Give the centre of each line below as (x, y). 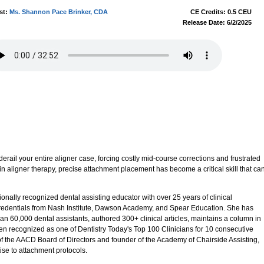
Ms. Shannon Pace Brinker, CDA (59, 12)
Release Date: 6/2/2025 (217, 22)
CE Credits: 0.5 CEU (221, 12)
